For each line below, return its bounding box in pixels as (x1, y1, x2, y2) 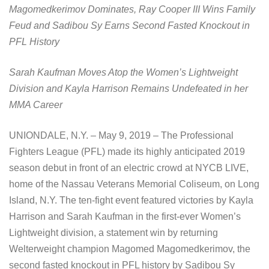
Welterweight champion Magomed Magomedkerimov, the (9, 244, 250, 255)
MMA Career (9, 100, 62, 110)
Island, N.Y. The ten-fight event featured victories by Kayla (9, 195, 253, 206)
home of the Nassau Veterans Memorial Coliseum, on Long (9, 179, 259, 190)
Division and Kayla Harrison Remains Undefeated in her (9, 83, 248, 94)
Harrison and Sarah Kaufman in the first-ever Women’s (9, 211, 241, 222)
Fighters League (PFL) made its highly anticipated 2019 (9, 147, 245, 157)
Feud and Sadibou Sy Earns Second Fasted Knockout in (9, 20, 250, 31)
